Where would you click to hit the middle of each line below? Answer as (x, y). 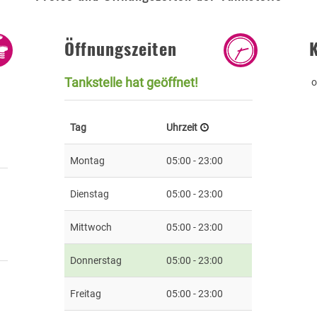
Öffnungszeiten (121, 48)
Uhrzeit (183, 127)
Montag (88, 160)
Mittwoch (91, 227)
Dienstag (90, 194)
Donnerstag (96, 260)
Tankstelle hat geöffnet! (132, 82)
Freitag (86, 293)
